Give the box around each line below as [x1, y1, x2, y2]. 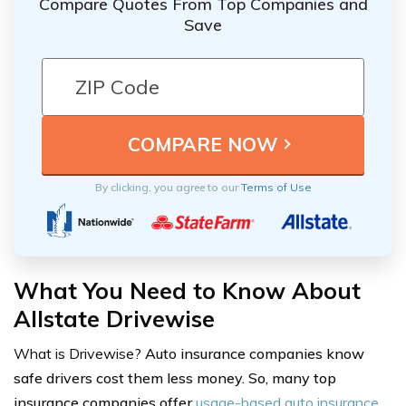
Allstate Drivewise [14, 304, 215, 333]
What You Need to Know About [14, 275, 361, 304]
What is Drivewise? [14, 343, 145, 362]
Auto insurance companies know [145, 343, 364, 362]
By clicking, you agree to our [94, 179, 241, 194]
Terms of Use [240, 179, 312, 194]
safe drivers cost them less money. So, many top [14, 368, 336, 387]
